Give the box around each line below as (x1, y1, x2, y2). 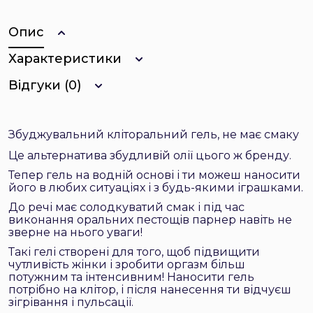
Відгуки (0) (8, 78, 81, 93)
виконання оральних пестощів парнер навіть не (8, 213, 292, 226)
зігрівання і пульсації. (8, 296, 133, 309)
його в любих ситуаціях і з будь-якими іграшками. (8, 181, 303, 194)
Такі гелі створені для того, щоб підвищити (8, 245, 260, 259)
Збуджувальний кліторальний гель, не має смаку (8, 128, 299, 141)
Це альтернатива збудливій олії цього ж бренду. (8, 149, 291, 162)
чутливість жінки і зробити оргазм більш (8, 258, 245, 271)
